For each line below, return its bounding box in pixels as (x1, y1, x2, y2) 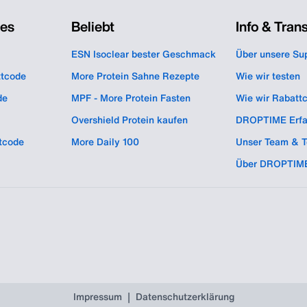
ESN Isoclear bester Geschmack (71, 49, 216, 59)
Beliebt (71, 19, 114, 34)
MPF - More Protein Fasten (71, 93, 191, 103)
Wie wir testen (236, 71, 300, 81)
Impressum (73, 291, 122, 302)
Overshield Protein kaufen (71, 114, 188, 125)
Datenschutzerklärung (135, 291, 234, 302)
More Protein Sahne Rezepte (71, 71, 199, 81)
